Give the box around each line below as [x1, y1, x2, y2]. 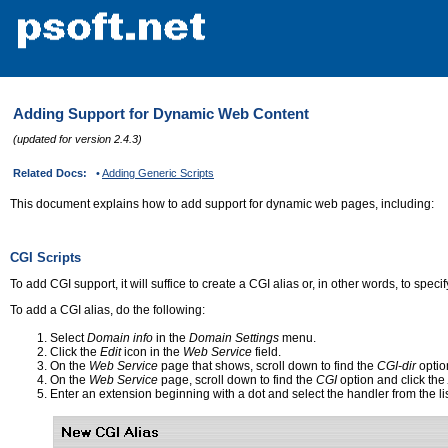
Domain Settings [189, 330, 282, 345]
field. [255, 344, 281, 359]
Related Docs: [13, 167, 87, 179]
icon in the [121, 344, 183, 359]
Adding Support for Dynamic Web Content [13, 106, 309, 122]
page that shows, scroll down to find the [158, 358, 377, 373]
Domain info [87, 330, 153, 345]
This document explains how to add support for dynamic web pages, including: [10, 197, 434, 211]
